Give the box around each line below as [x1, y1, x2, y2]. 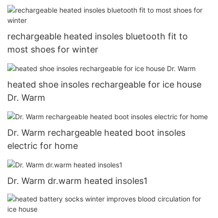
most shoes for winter [7, 44, 98, 54]
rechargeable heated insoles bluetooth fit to [7, 31, 188, 41]
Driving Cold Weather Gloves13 [7, 13, 134, 23]
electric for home [7, 140, 78, 151]
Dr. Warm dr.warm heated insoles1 [7, 176, 147, 186]
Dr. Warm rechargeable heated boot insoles [7, 127, 185, 138]
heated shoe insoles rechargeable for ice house [7, 79, 201, 90]
